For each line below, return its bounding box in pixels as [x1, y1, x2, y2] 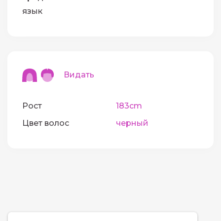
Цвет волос [22, 118, 69, 128]
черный [115, 118, 148, 128]
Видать [53, 70, 94, 79]
